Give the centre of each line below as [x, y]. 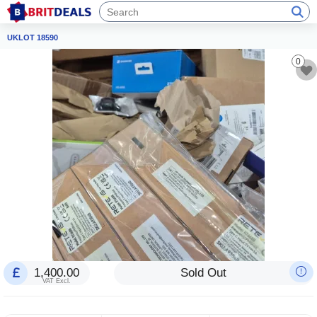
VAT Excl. [57, 281]
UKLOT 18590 [33, 38]
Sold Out [203, 273]
